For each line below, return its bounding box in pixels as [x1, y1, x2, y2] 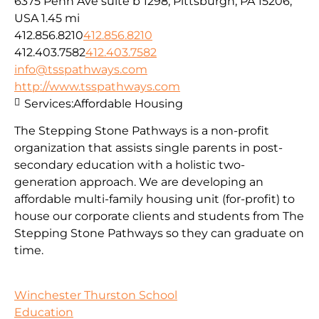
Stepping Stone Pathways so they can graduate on [14, 226, 304, 241]
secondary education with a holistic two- [14, 158, 245, 172]
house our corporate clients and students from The [14, 209, 304, 224]
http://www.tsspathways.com [14, 79, 180, 93]
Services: [24, 96, 73, 110]
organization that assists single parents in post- [14, 141, 283, 155]
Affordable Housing [73, 96, 183, 110]
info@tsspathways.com [14, 62, 147, 76]
